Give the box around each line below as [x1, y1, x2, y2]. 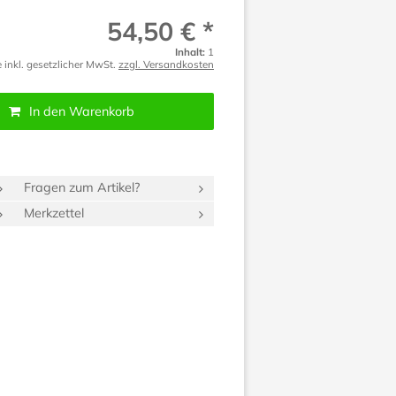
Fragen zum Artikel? [24, 179, 140, 196]
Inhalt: [175, 45, 205, 59]
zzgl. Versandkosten [118, 57, 214, 72]
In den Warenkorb [28, 103, 134, 120]
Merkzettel [24, 205, 84, 222]
